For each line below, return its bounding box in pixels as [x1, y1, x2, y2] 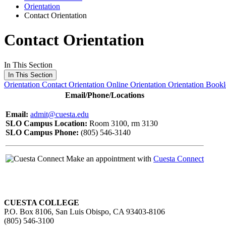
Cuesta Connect [153, 154, 204, 163]
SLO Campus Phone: [6, 128, 79, 137]
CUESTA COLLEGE [4, 198, 79, 207]
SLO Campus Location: [6, 119, 89, 128]
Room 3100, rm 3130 [89, 119, 158, 128]
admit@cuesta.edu [30, 109, 89, 119]
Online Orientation [106, 80, 168, 89]
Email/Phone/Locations [65, 90, 144, 99]
